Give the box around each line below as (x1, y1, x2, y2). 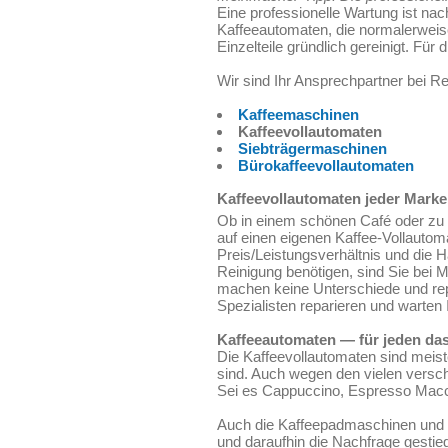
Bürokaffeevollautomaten (238, 157, 414, 174)
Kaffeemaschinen (238, 106, 359, 123)
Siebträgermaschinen (238, 140, 387, 157)
